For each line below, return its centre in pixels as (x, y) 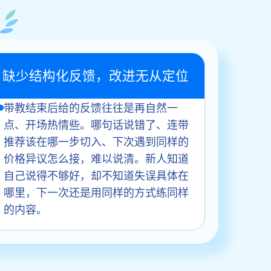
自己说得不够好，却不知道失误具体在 (96, 175)
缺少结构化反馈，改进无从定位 (95, 76)
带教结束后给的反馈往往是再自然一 (90, 107)
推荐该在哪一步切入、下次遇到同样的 (96, 141)
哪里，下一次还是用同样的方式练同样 (96, 191)
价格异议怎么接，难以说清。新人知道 (96, 158)
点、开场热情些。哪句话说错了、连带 (96, 124)
